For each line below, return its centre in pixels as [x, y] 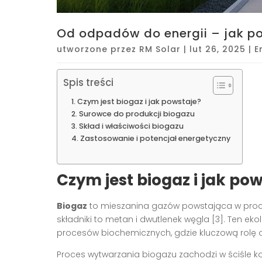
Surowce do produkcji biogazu [137, 113]
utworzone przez [98, 49]
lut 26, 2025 [218, 49]
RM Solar [160, 49]
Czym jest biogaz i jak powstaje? [139, 101]
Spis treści [88, 83]
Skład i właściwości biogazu [131, 126]
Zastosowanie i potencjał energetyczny [155, 138]
